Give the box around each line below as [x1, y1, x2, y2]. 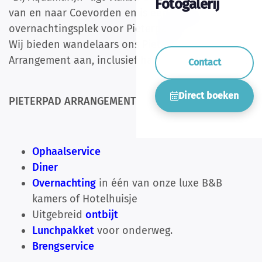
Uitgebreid [32, 208, 85, 222]
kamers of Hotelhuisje [32, 192, 137, 206]
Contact [188, 57, 221, 68]
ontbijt [85, 208, 118, 222]
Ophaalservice [32, 145, 101, 158]
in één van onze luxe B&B [96, 177, 222, 190]
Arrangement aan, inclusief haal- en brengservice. [9, 54, 247, 67]
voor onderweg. [94, 224, 173, 237]
